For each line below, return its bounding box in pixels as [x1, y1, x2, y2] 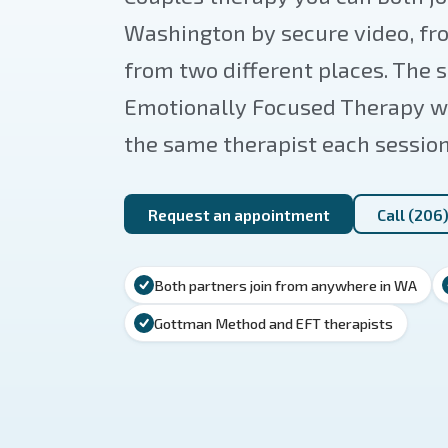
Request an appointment [147, 204, 330, 224]
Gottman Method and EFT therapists [154, 314, 393, 333]
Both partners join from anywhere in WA [154, 276, 417, 295]
